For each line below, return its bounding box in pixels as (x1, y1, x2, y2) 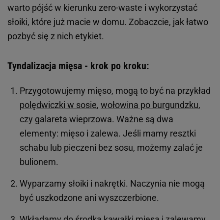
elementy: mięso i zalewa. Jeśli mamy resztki (20, 128, 196, 139)
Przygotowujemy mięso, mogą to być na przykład (20, 85, 211, 96)
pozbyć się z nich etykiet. (7, 31, 104, 42)
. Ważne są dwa (112, 114, 173, 125)
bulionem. (20, 157, 60, 167)
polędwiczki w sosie (20, 100, 97, 110)
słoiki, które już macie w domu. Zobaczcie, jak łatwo (7, 17, 208, 27)
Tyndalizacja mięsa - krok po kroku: (7, 60, 149, 72)
